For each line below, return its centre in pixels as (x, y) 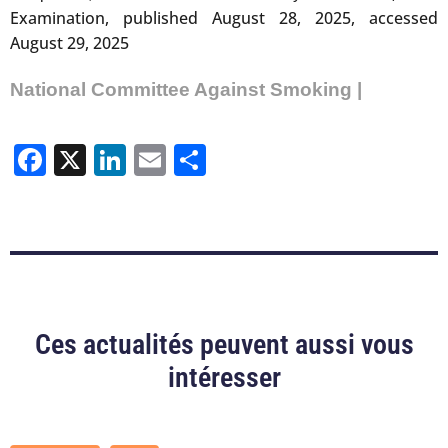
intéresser (224, 377)
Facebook (117, 159)
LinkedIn (187, 159)
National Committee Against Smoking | (186, 89)
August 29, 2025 (69, 42)
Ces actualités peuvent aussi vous (224, 344)
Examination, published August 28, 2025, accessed (224, 17)
